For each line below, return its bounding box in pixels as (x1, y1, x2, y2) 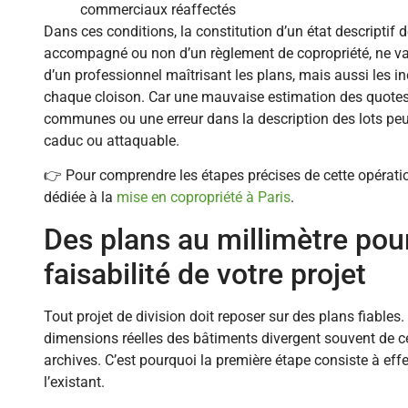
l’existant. (44, 372, 105, 391)
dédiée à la (44, 189, 117, 207)
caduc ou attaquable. (44, 131, 179, 149)
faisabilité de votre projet (44, 256, 366, 291)
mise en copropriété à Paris (117, 189, 291, 207)
